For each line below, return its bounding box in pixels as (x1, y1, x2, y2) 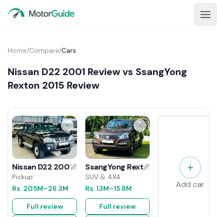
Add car (176, 179, 204, 190)
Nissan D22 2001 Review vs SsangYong (8, 65, 187, 78)
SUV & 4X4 (85, 172, 121, 181)
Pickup (12, 172, 33, 182)
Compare (29, 46, 59, 55)
